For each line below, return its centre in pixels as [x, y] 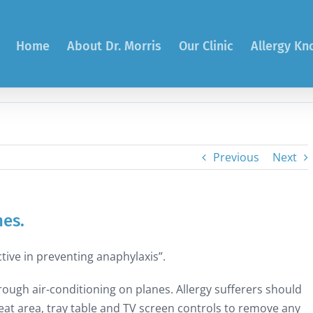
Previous [236, 157]
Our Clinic [206, 46]
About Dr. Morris [114, 46]
